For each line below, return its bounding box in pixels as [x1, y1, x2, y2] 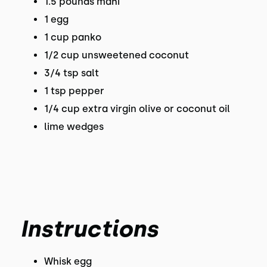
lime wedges [44, 121, 104, 132]
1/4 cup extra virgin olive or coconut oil [44, 103, 230, 114]
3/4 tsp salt [44, 67, 99, 79]
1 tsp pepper [44, 85, 104, 97]
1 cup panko [44, 32, 101, 43]
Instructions [20, 215, 158, 243]
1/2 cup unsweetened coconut [44, 49, 189, 61]
